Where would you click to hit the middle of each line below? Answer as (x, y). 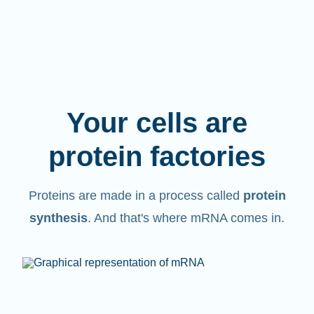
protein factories (157, 157)
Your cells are (157, 123)
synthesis (59, 218)
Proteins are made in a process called (136, 196)
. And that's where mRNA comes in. (186, 218)
